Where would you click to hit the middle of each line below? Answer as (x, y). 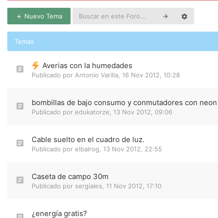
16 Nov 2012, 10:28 (151, 75)
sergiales (89, 186)
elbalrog (87, 149)
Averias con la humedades (87, 65)
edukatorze (92, 112)
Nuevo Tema (42, 16)
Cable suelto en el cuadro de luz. (88, 139)
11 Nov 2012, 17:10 (134, 186)
